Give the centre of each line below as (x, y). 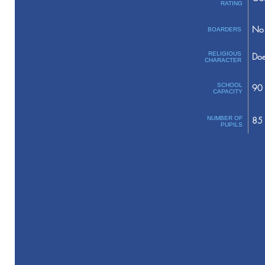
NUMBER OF (224, 118)
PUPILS (231, 125)
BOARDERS (224, 29)
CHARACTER (223, 60)
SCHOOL (230, 85)
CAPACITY (227, 91)
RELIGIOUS (224, 54)
